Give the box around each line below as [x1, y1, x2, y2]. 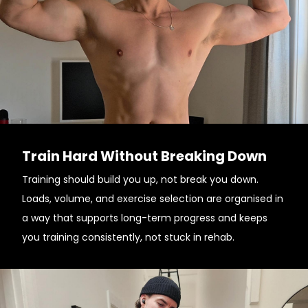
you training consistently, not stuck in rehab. [22, 230, 234, 244]
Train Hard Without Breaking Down [22, 146, 267, 166]
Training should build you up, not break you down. [22, 173, 258, 186]
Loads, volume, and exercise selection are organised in [22, 192, 283, 206]
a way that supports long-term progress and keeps [22, 211, 267, 225]
